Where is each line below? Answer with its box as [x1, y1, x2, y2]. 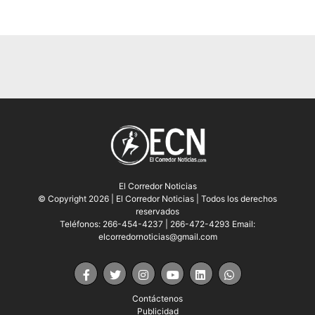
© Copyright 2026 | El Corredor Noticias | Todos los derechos [38, 193, 277, 205]
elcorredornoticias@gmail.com [98, 231, 217, 243]
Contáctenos [132, 293, 183, 304]
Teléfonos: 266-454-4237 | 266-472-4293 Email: [60, 219, 255, 230]
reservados [136, 206, 179, 217]
